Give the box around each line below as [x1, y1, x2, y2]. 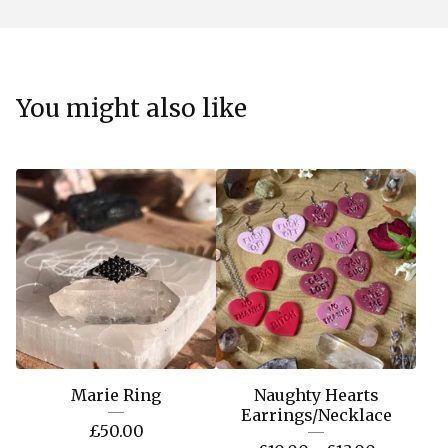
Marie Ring [71, 385, 161, 405]
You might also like [16, 93, 247, 124]
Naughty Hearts [253, 385, 379, 405]
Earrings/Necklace [240, 405, 392, 425]
